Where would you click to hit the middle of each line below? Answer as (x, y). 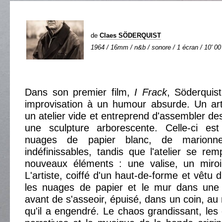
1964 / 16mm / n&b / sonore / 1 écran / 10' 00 (156, 47)
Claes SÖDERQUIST (130, 35)
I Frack (151, 92)
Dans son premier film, (80, 92)
